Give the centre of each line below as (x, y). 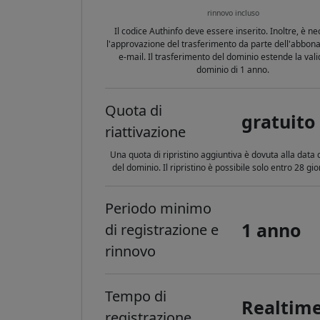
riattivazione (145, 131)
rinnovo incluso (233, 12)
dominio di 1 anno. (233, 69)
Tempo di (136, 296)
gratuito (279, 121)
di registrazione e (162, 229)
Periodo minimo (158, 208)
